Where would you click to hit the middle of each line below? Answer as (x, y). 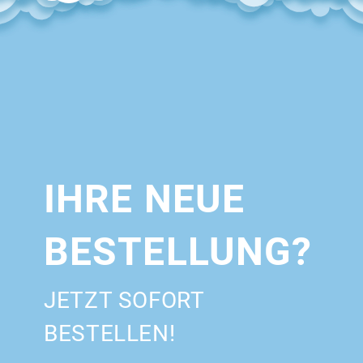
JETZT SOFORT (124, 300)
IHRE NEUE (145, 199)
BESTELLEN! (110, 333)
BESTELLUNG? (178, 252)
